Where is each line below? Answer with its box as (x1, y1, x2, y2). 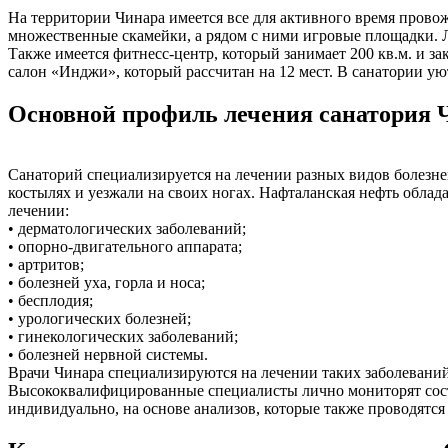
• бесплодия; (8, 292, 93, 310)
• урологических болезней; (8, 310, 191, 328)
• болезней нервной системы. (8, 346, 208, 364)
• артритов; (8, 256, 84, 274)
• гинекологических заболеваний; (8, 328, 238, 346)
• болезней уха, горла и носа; (8, 274, 205, 292)
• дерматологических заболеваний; (8, 220, 246, 238)
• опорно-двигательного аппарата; (8, 238, 242, 256)
